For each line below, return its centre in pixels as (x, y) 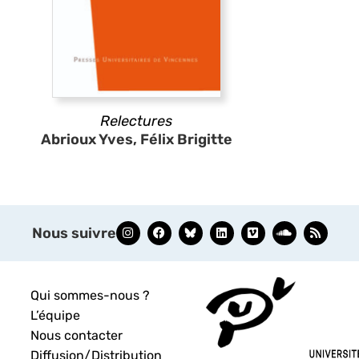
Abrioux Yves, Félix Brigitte (136, 139)
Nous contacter (77, 335)
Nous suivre (74, 233)
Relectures (136, 121)
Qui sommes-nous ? (91, 295)
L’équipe (56, 315)
